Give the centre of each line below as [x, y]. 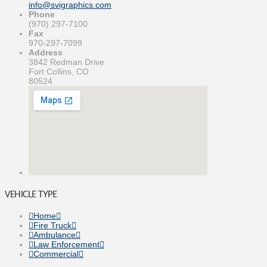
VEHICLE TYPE [31, 194]
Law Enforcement [66, 244]
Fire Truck [52, 225]
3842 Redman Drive [66, 62]
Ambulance [55, 235]
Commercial [56, 254]
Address [46, 52]
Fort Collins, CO [59, 71]
